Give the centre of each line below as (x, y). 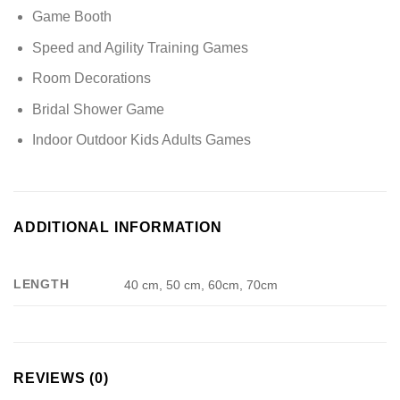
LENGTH (42, 284)
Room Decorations (91, 79)
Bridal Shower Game (98, 109)
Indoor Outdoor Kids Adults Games (141, 140)
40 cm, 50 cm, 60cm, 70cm (201, 285)
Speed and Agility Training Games (140, 47)
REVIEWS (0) (61, 379)
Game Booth (71, 17)
